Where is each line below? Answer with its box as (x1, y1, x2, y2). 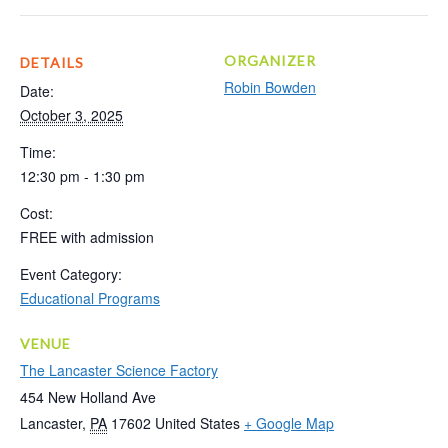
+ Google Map (244, 412, 334, 433)
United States (155, 412, 240, 433)
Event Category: (20, 263, 122, 284)
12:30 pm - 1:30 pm (20, 165, 145, 186)
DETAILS (20, 53, 84, 71)
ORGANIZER (224, 51, 316, 69)
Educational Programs (20, 287, 160, 308)
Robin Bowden (224, 76, 316, 97)
